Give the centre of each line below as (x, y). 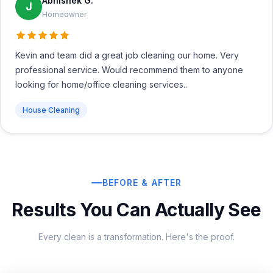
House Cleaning (51, 110)
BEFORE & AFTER (142, 183)
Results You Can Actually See (136, 210)
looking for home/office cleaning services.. (101, 84)
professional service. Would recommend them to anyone (129, 70)
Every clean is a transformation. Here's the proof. (136, 237)
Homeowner (64, 14)
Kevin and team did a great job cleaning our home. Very (127, 55)
